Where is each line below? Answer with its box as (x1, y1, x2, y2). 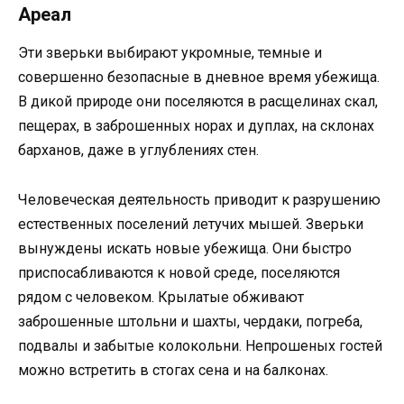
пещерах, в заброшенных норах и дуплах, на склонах (18, 117, 374, 135)
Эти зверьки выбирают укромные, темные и (18, 44, 322, 62)
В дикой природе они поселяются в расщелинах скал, (18, 93, 378, 111)
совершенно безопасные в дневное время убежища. (18, 69, 380, 87)
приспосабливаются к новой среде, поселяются (18, 263, 340, 281)
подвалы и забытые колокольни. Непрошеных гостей (18, 336, 382, 354)
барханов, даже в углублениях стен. (18, 142, 259, 160)
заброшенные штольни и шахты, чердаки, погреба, (18, 312, 363, 330)
